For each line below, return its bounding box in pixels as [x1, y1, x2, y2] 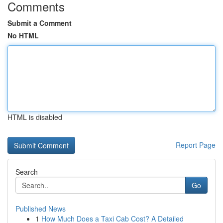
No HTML [7, 30, 39, 40]
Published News [15, 204, 66, 214]
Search [15, 167, 38, 177]
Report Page [176, 140, 216, 150]
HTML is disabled [7, 112, 62, 122]
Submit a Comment [7, 18, 72, 28]
